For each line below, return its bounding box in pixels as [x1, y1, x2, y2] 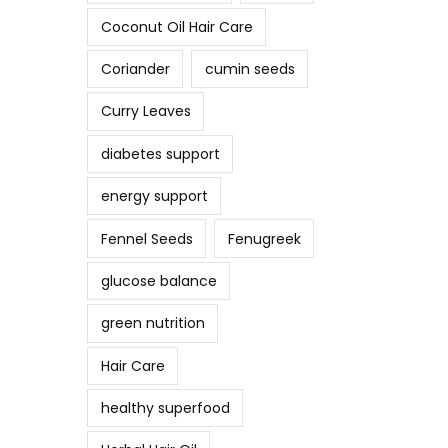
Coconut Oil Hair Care [100, 16, 253, 37]
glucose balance [100, 270, 217, 291]
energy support [100, 186, 208, 207]
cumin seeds [204, 59, 295, 80]
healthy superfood [100, 398, 230, 419]
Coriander [100, 59, 170, 80]
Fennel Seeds [100, 228, 193, 249]
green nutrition [100, 313, 205, 334]
